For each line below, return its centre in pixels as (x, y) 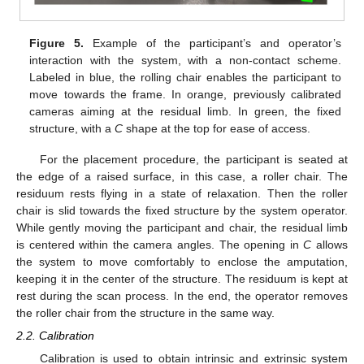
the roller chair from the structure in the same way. (145, 313)
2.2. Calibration (55, 336)
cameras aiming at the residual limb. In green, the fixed (185, 112)
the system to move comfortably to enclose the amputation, (182, 262)
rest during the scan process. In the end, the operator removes (182, 296)
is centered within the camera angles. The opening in (160, 245)
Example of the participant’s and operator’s (212, 43)
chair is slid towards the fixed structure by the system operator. (182, 211)
